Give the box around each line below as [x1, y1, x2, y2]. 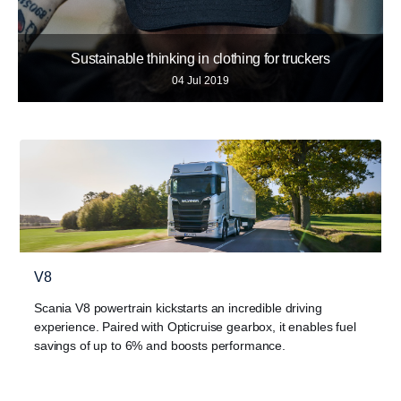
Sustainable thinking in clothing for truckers [71, 50, 330, 66]
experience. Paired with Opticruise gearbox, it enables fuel [34, 320, 356, 335]
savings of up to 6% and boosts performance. [34, 338, 286, 354]
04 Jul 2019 [172, 73, 229, 87]
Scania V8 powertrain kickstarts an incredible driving [34, 301, 322, 316]
